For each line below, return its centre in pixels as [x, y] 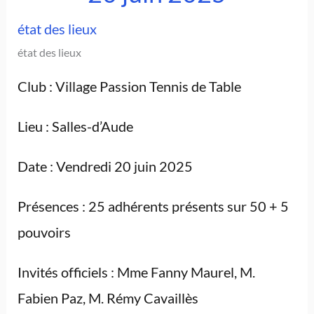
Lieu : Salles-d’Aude [75, 127]
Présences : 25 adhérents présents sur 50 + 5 [153, 206]
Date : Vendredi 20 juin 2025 [105, 166]
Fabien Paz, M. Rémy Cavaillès [108, 298]
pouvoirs [44, 232]
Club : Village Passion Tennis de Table [129, 87]
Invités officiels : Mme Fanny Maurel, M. [136, 272]
